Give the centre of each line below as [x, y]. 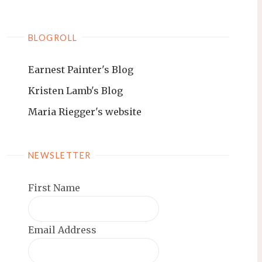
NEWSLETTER [59, 156]
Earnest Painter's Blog [81, 70]
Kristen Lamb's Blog [75, 91]
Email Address [62, 230]
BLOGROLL [53, 37]
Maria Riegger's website [85, 112]
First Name [54, 188]
